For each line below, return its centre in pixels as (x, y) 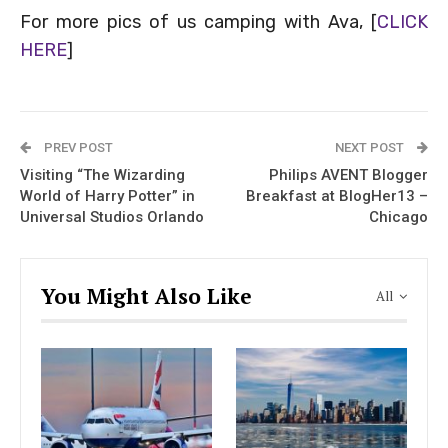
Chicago (398, 217)
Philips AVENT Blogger (348, 175)
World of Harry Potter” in (107, 196)
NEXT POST (371, 148)
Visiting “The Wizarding (102, 175)
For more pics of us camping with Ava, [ (198, 22)
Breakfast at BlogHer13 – (337, 196)
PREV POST (77, 148)
